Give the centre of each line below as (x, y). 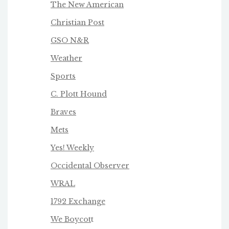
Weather (66, 59)
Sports (63, 76)
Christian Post (77, 23)
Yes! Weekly (72, 148)
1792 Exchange (78, 202)
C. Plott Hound (79, 94)
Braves (63, 112)
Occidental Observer (90, 166)
